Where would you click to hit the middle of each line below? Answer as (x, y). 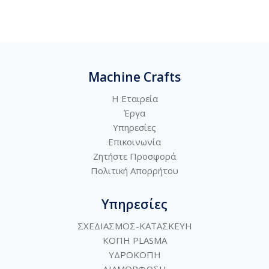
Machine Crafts (134, 77)
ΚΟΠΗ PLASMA (134, 240)
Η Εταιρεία (134, 98)
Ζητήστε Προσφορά (134, 156)
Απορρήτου (154, 171)
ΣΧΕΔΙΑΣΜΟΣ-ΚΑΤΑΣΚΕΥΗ (134, 226)
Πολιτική (110, 171)
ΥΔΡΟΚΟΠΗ (134, 255)
